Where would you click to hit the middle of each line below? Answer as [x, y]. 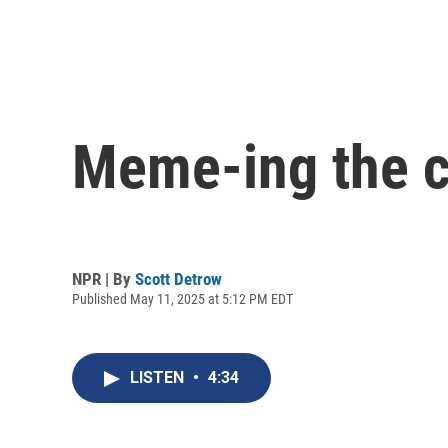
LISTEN [159, 378]
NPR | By [103, 278]
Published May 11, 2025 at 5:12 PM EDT [182, 298]
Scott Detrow [178, 278]
